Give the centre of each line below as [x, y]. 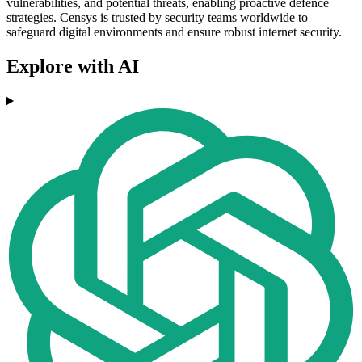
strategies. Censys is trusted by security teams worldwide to [157, 18]
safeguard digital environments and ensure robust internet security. [174, 32]
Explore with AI [73, 67]
